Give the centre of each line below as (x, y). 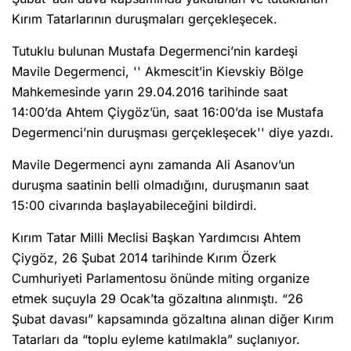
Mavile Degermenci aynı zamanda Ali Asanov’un (153, 165)
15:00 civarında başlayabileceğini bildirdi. (134, 206)
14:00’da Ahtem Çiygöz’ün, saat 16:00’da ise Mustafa (168, 112)
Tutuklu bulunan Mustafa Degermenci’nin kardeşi (155, 51)
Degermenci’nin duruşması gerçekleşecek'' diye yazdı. (173, 133)
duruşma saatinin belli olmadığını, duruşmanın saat (160, 185)
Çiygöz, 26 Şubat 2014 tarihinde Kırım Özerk (144, 258)
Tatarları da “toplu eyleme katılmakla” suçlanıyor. (156, 340)
